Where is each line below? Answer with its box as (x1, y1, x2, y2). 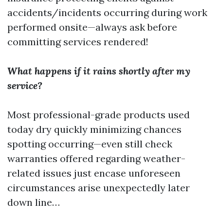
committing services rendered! (7, 35, 148, 48)
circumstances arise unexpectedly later (7, 181, 190, 194)
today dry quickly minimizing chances (7, 123, 182, 135)
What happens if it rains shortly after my (7, 64, 190, 77)
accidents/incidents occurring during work (7, 6, 207, 18)
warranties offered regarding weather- (7, 152, 185, 164)
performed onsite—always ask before (7, 20, 177, 33)
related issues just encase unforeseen (7, 166, 181, 179)
